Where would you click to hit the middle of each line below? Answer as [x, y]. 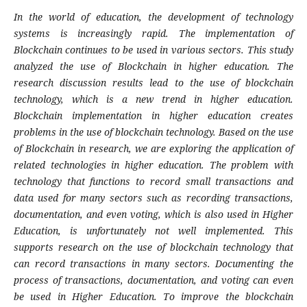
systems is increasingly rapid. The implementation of [153, 34]
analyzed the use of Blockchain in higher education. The [153, 66]
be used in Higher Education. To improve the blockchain [153, 297]
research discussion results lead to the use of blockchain [153, 83]
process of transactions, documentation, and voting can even [153, 280]
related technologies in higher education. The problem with [153, 165]
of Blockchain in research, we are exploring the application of [153, 149]
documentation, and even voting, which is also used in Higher [153, 214]
